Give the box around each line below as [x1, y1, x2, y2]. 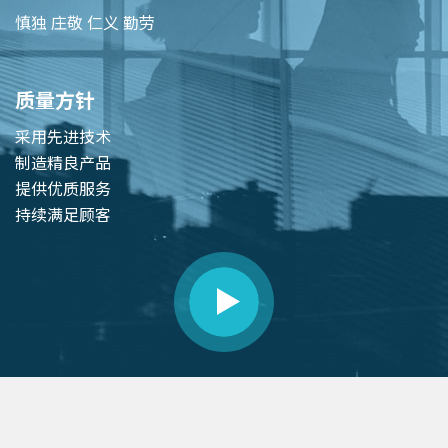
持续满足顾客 [15, 202, 111, 226]
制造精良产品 [15, 150, 223, 174]
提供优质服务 [15, 176, 223, 200]
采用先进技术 [15, 124, 111, 148]
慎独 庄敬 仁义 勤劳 [15, 10, 155, 34]
